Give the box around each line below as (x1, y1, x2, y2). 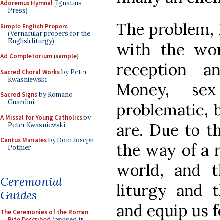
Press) (8, 6, 27, 15)
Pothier (8, 143, 31, 152)
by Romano (37, 90, 73, 99)
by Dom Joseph (47, 136, 94, 144)
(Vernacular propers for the (8, 29, 90, 38)
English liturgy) (8, 36, 54, 45)
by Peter (60, 67, 87, 76)
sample (55, 52, 77, 60)
